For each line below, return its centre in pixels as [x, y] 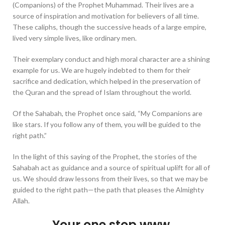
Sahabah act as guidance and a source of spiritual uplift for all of [111, 168]
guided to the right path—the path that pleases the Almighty [108, 190]
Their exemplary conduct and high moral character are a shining [111, 59]
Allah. [21, 201]
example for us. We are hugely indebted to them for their [101, 70]
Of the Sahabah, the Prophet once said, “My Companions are [107, 114]
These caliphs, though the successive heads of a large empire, [109, 27]
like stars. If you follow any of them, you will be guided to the [107, 125]
